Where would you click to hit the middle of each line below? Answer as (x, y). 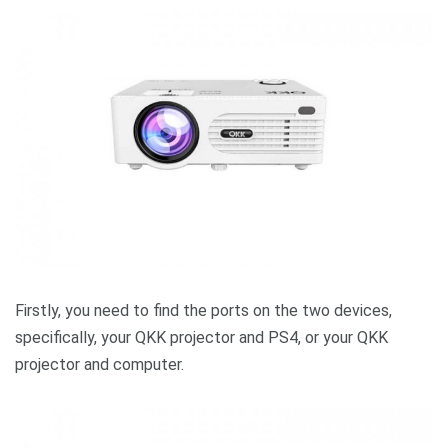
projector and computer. (99, 364)
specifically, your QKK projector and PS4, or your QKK (201, 337)
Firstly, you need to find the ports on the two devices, (203, 310)
